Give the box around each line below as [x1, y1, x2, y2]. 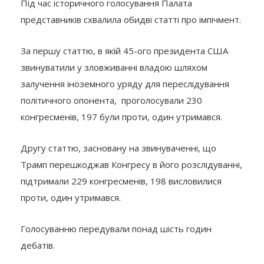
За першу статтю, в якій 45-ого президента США [21, 45, 228, 57]
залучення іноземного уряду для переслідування [21, 78, 229, 90]
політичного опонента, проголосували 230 [21, 94, 202, 107]
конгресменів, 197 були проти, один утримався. [21, 111, 222, 123]
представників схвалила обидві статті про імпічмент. [21, 14, 241, 26]
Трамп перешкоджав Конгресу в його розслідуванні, [21, 159, 242, 171]
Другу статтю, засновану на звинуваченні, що [21, 142, 216, 154]
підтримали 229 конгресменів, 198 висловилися [21, 175, 222, 187]
